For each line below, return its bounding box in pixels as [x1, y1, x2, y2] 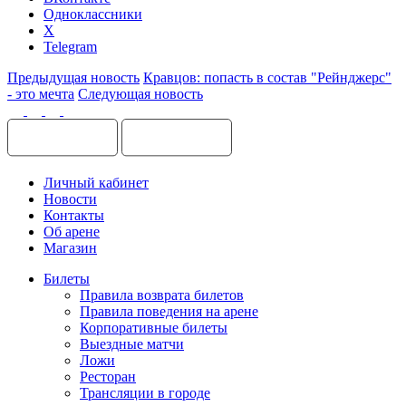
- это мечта [7, 86, 74, 101]
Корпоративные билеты [80, 320, 227, 335]
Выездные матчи [80, 336, 184, 352]
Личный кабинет [43, 175, 149, 190]
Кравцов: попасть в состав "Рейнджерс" [143, 70, 391, 85]
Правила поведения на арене [80, 304, 258, 319]
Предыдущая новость [7, 70, 140, 85]
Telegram [43, 39, 97, 54]
